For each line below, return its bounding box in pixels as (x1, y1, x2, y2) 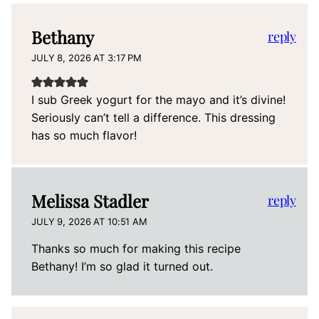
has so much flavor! (31, 128, 137, 143)
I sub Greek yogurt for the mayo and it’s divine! (31, 93, 286, 108)
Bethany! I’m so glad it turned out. (31, 259, 213, 274)
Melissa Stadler (31, 189, 149, 213)
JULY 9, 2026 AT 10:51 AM (31, 216, 147, 228)
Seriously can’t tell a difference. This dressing (31, 110, 276, 125)
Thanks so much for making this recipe (31, 241, 241, 256)
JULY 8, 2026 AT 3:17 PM (31, 52, 142, 64)
